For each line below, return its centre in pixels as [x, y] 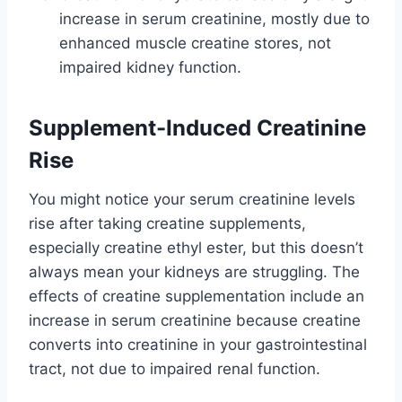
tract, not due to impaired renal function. [175, 368]
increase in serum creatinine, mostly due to [214, 18]
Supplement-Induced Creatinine [197, 127]
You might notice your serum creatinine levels [192, 199]
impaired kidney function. [150, 67]
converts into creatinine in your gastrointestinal [198, 344]
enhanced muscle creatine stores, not [195, 43]
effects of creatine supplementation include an [197, 296]
